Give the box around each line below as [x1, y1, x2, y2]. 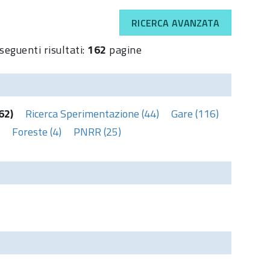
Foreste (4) [12, 123, 61, 140]
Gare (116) [171, 105, 219, 122]
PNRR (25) [74, 123, 121, 140]
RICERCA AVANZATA [131, 15, 219, 30]
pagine [106, 41, 142, 58]
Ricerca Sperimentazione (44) [25, 105, 159, 122]
